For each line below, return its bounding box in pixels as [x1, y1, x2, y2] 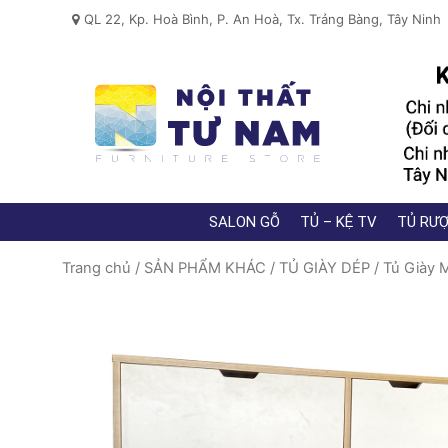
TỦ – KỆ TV [300, 212, 377, 231]
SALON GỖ [209, 212, 280, 231]
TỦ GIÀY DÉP [279, 258, 370, 277]
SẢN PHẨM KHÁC [144, 258, 266, 277]
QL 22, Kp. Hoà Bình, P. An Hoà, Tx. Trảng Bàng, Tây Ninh [84, 11, 441, 27]
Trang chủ [62, 258, 131, 277]
